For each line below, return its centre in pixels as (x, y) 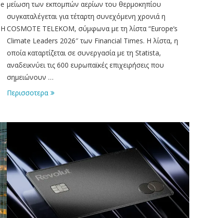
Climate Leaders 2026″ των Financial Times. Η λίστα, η (92, 40)
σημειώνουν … (30, 77)
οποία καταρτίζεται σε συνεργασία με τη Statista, (84, 53)
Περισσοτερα (27, 92)
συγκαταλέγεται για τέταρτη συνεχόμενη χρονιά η (86, 16)
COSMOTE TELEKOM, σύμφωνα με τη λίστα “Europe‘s (92, 28)
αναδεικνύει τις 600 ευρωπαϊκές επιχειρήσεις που (85, 65)
